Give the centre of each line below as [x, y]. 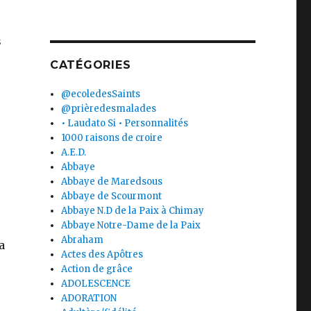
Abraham [83, 240]
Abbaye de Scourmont [112, 196]
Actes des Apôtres [102, 254]
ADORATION [89, 298]
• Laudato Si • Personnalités [125, 123]
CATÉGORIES [90, 65]
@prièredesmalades [109, 109]
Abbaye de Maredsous [112, 182]
